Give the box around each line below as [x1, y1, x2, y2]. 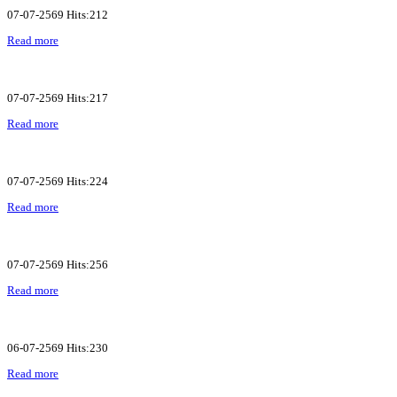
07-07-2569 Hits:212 [7, 7, 108, 21]
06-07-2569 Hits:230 [7, 340, 108, 354]
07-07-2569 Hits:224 [7, 174, 108, 188]
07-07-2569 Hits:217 [7, 90, 108, 105]
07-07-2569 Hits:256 [7, 257, 108, 271]
